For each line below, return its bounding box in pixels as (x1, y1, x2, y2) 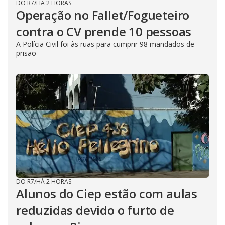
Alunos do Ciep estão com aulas (16, 185, 197, 202)
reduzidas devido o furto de (16, 202, 174, 218)
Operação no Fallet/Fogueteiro (16, 7, 190, 23)
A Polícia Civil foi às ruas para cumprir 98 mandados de (16, 39, 194, 49)
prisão (16, 48, 36, 58)
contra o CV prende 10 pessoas (16, 23, 192, 40)
